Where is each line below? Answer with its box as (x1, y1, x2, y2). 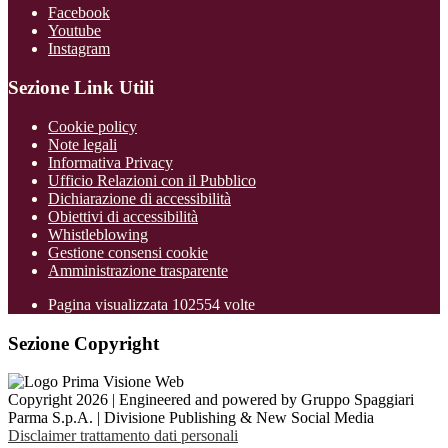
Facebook (48, 4, 110, 22)
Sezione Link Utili (8, 77, 154, 99)
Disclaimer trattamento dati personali (8, 427, 238, 445)
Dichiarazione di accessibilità (48, 189, 231, 207)
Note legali (48, 135, 117, 153)
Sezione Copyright (8, 332, 159, 354)
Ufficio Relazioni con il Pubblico (48, 171, 256, 189)
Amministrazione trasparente (48, 261, 228, 279)
